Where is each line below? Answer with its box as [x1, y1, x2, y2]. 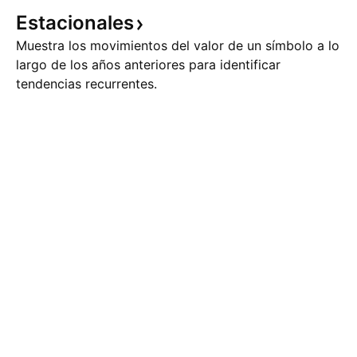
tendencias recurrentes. [16, 76, 157, 92]
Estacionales [16, 11, 134, 34]
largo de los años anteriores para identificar [16, 57, 280, 73]
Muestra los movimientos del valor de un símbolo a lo [16, 37, 339, 53]
